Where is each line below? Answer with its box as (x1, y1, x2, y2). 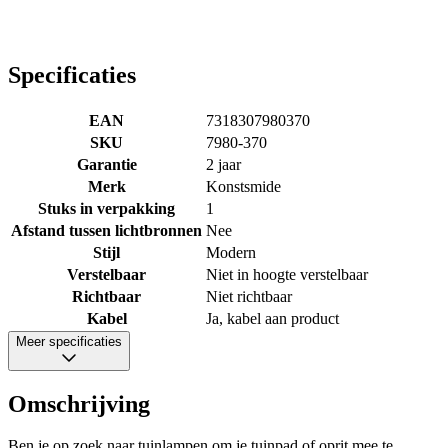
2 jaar (206, 155, 241, 173)
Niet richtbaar (206, 287, 292, 305)
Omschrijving (8, 390, 150, 417)
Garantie (76, 155, 137, 173)
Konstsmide (206, 177, 281, 195)
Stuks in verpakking (38, 199, 175, 217)
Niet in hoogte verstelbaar (206, 265, 368, 283)
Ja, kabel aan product (206, 309, 339, 327)
